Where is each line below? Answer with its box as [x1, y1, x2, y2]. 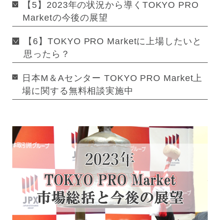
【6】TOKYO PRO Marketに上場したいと [24, 36, 202, 47]
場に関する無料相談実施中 [22, 85, 134, 96]
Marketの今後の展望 [23, 12, 109, 23]
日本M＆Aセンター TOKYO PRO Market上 [22, 73, 203, 83]
